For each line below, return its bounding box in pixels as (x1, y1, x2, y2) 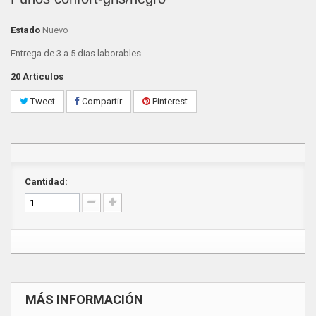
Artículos (23, 71, 63, 82)
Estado (11, 25, 40, 35)
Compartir (80, 96, 122, 107)
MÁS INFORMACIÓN (25, 292, 143, 307)
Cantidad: (25, 176, 68, 187)
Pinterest (150, 96, 188, 107)
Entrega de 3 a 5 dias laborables (11, 48, 141, 59)
